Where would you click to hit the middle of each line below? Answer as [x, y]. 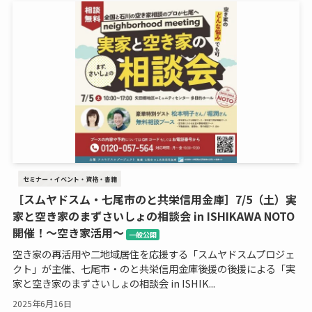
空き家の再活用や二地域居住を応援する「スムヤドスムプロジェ [153, 253]
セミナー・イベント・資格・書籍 [70, 178]
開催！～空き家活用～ [68, 233]
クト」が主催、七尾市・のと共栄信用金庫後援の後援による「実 [154, 268]
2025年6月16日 [42, 303]
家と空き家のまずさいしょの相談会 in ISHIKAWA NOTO [153, 216]
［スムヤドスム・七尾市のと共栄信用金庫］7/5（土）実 [154, 200]
